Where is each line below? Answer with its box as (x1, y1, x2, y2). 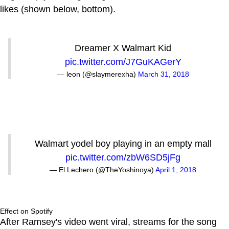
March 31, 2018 (138, 70, 189, 78)
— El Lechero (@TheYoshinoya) (50, 165, 155, 174)
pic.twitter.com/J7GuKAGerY (64, 56, 181, 67)
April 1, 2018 (155, 165, 196, 174)
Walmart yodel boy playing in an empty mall (34, 138, 212, 149)
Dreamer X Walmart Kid (75, 42, 171, 53)
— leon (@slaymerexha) (57, 70, 138, 78)
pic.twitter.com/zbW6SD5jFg (65, 152, 180, 163)
